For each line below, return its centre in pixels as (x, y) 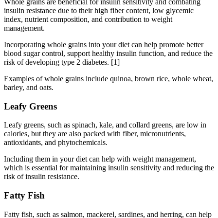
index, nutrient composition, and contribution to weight (88, 19)
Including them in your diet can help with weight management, (100, 159)
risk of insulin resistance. (42, 177)
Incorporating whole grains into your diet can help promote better (104, 44)
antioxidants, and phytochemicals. (56, 143)
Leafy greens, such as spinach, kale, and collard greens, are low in (105, 125)
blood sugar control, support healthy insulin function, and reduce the (108, 53)
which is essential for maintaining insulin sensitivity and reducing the (109, 168)
